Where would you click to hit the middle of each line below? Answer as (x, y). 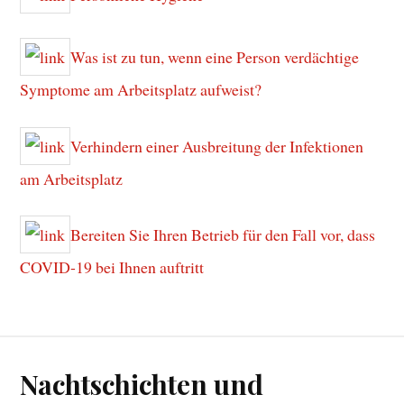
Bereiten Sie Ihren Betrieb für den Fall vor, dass (223, 235)
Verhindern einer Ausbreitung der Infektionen (217, 146)
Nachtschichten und (142, 384)
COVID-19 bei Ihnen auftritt (112, 267)
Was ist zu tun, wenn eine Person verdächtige (215, 56)
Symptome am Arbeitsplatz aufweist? (141, 89)
